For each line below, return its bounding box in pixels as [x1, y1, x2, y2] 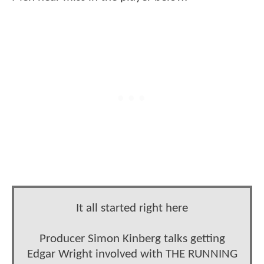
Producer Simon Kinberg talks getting [39, 233, 225, 246]
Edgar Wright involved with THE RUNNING [27, 248, 237, 261]
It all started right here [76, 202, 188, 215]
